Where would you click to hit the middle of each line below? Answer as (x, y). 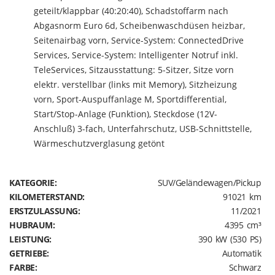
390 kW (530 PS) (229, 239)
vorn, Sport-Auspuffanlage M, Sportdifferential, (130, 99)
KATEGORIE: (33, 183)
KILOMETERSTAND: (47, 197)
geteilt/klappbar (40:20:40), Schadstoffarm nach (131, 11)
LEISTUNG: (30, 239)
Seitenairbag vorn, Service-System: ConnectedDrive (139, 40)
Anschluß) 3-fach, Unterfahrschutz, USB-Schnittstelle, (143, 129)
